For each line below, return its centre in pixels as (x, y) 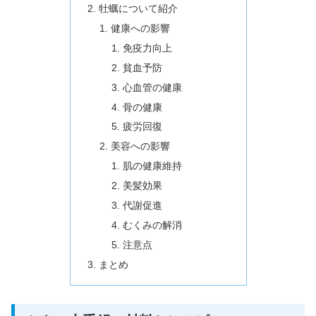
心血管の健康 (153, 87)
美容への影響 (141, 146)
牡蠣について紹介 (138, 9)
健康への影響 (141, 28)
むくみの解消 (153, 225)
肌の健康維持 (153, 166)
